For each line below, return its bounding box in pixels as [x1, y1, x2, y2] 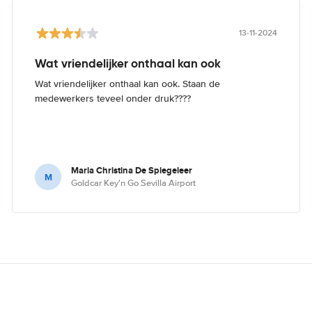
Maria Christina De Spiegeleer [71, 164, 193, 177]
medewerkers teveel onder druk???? [35, 93, 192, 104]
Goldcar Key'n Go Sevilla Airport [71, 178, 196, 189]
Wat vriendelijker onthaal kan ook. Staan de [35, 78, 221, 90]
